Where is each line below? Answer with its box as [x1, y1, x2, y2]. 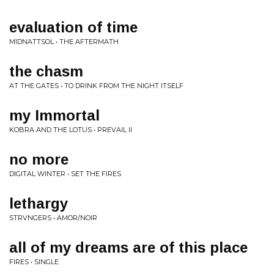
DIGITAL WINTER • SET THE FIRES [9, 169, 121, 178]
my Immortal [9, 107, 100, 124]
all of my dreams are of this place [9, 239, 248, 256]
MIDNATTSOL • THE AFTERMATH [9, 37, 119, 46]
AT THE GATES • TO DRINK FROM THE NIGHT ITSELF [9, 81, 183, 90]
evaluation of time [9, 19, 138, 35]
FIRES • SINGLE [9, 257, 59, 266]
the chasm [9, 63, 83, 80]
